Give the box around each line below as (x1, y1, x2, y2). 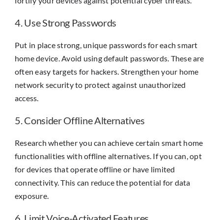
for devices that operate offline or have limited (15, 165, 175, 174)
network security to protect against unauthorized (15, 80, 186, 90)
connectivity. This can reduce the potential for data (15, 178, 191, 188)
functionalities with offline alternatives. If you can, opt (15, 151, 202, 161)
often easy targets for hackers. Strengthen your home (15, 67, 199, 77)
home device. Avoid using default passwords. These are (15, 54, 204, 63)
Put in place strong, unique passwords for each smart (15, 40, 198, 50)
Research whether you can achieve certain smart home (15, 138, 203, 148)
